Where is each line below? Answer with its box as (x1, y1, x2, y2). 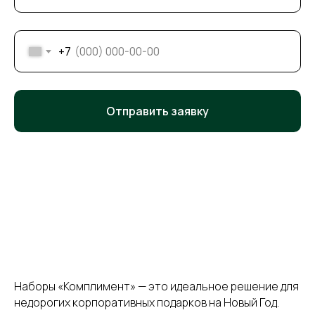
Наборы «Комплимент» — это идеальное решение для (14, 278, 299, 294)
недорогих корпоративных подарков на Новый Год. (14, 294, 279, 310)
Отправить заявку (106, 103, 209, 119)
